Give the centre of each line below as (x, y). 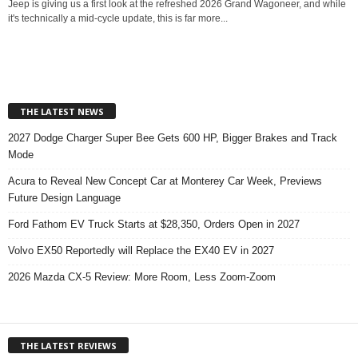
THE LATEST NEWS (62, 112)
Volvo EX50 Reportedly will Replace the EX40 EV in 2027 (141, 251)
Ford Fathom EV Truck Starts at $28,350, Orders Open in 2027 (154, 225)
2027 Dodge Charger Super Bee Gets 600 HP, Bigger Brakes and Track (173, 138)
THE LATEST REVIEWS (68, 346)
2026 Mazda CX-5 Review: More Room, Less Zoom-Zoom (142, 277)
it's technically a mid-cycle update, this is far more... (118, 18)
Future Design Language (64, 198)
